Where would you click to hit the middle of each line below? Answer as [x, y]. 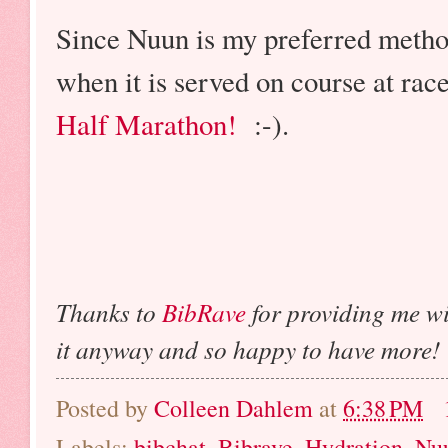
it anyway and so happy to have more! [248, 349]
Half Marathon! [146, 124]
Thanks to [109, 312]
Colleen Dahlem [233, 408]
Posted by [105, 408]
